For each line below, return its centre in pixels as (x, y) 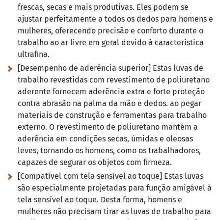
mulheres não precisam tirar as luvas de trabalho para (114, 212)
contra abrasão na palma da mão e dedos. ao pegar (110, 104)
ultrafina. (34, 55)
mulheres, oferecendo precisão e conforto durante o (110, 31)
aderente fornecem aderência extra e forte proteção (111, 92)
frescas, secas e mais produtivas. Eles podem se (103, 7)
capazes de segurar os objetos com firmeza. (95, 163)
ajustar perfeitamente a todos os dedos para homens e (115, 19)
